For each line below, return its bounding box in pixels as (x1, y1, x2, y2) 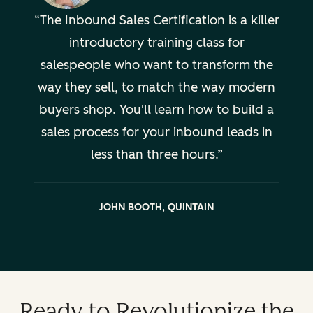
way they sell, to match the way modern (38, 80, 275, 95)
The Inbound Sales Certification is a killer (39, 13, 279, 28)
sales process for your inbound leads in (41, 124, 272, 140)
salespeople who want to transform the (40, 57, 273, 73)
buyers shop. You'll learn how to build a (39, 102, 274, 117)
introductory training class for (68, 35, 245, 50)
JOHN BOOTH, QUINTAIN (99, 201, 214, 213)
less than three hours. (90, 147, 217, 162)
